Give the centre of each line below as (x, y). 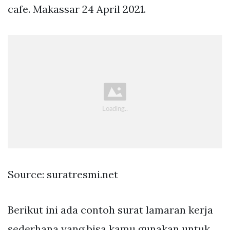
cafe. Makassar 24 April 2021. (77, 9)
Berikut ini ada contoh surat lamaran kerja (110, 209)
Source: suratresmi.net (63, 174)
